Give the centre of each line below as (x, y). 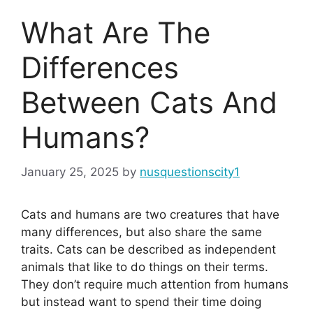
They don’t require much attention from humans (155, 284)
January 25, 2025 (70, 172)
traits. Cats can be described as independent (148, 249)
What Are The (116, 33)
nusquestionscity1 (190, 172)
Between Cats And (149, 103)
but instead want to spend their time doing (141, 301)
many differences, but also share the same (141, 232)
